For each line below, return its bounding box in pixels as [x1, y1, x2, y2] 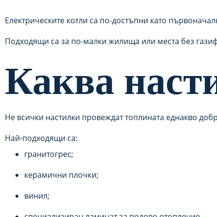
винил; [24, 190, 49, 201]
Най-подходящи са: [5, 133, 77, 143]
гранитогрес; [24, 149, 73, 159]
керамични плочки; [24, 170, 98, 180]
